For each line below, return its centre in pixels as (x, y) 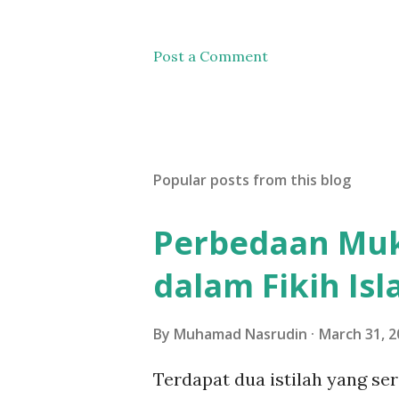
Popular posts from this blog (252, 180)
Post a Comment (211, 56)
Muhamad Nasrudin (240, 334)
